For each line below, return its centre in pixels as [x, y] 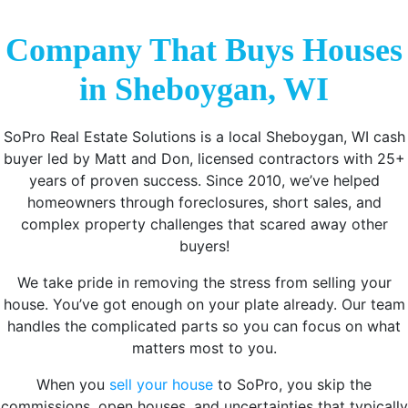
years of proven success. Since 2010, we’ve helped [204, 180]
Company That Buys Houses [204, 50]
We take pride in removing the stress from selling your [204, 282]
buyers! [204, 245]
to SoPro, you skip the [292, 384]
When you [73, 384]
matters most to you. [204, 347]
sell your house [161, 384]
